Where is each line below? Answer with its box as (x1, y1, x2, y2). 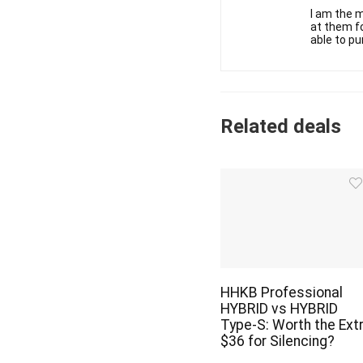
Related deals (220, 115, 341, 138)
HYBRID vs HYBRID (220, 300, 339, 317)
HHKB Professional (220, 284, 344, 301)
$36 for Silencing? (220, 332, 335, 349)
